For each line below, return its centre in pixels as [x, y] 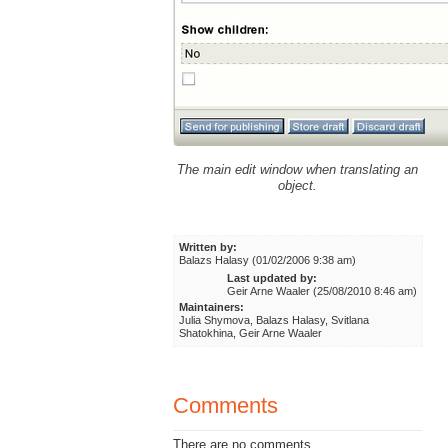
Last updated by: [271, 278]
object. [298, 185]
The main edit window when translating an [298, 169]
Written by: [208, 246]
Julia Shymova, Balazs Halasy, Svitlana [274, 320]
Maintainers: [212, 307]
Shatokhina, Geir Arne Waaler [251, 333]
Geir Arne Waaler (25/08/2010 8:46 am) [321, 291]
